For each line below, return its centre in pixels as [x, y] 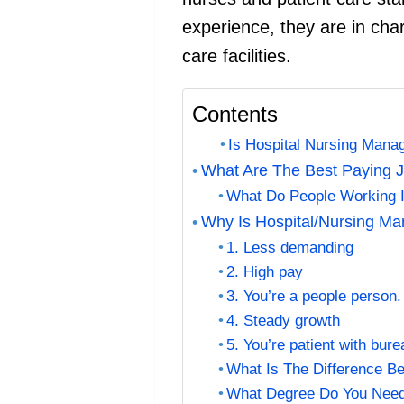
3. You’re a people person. [314, 296]
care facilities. [237, 56]
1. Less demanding [290, 247]
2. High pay [265, 271]
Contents [235, 115]
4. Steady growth [284, 320]
